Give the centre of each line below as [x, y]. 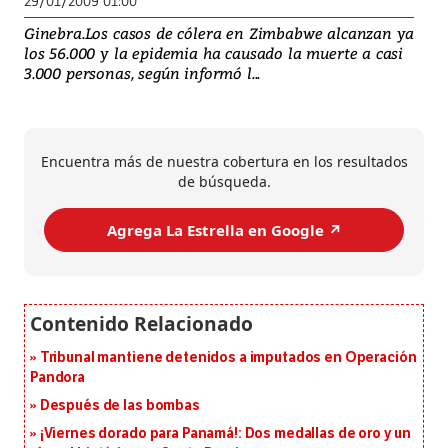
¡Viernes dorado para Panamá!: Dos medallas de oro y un [225, 434]
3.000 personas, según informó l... [142, 73]
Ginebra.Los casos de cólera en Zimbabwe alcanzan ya [219, 33]
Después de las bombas [119, 406]
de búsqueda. [224, 182]
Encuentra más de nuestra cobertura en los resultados [224, 162]
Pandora [58, 378]
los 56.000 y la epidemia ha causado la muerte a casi [214, 53]
